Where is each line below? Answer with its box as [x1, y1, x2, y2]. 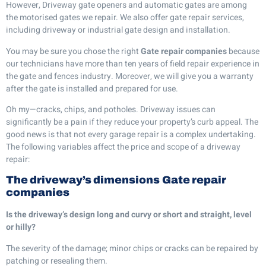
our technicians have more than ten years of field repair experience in [6, 57, 259, 70]
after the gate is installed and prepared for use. [6, 82, 178, 95]
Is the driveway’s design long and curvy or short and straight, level [6, 208, 252, 221]
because [229, 45, 259, 58]
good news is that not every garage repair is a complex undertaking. [6, 128, 256, 141]
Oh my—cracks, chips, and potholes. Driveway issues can [6, 103, 216, 116]
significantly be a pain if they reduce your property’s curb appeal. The [6, 116, 258, 129]
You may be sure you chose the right [6, 45, 141, 58]
